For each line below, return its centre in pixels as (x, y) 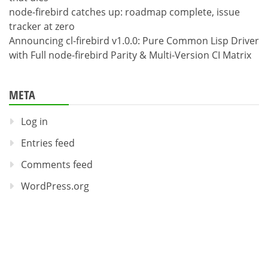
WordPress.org (55, 186)
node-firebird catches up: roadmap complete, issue (124, 12)
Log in (34, 122)
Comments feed (57, 165)
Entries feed (48, 143)
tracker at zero (42, 27)
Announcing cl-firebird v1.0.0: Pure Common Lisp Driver (134, 41)
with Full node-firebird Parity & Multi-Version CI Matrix (130, 55)
